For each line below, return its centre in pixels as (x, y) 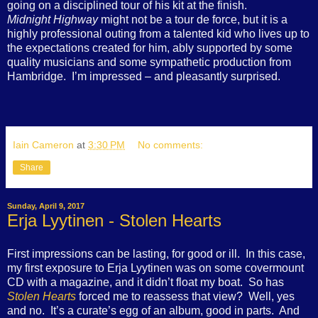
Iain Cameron (43, 144)
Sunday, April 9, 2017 (46, 206)
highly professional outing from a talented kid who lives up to (158, 33)
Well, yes (272, 297)
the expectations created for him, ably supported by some (150, 48)
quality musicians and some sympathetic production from (149, 62)
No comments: (171, 144)
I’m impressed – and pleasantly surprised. (176, 76)
